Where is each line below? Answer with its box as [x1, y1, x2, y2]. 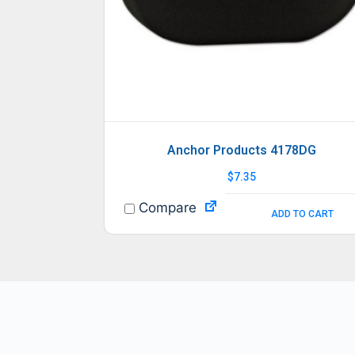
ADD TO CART [270, 208, 334, 219]
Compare [135, 200, 197, 216]
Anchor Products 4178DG [167, 143, 317, 158]
